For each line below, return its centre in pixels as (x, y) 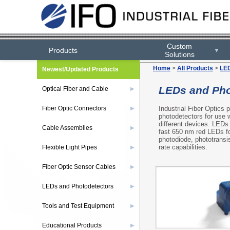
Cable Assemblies (67, 128)
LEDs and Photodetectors (78, 186)
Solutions (179, 54)
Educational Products (72, 225)
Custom (180, 46)
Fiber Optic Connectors (74, 108)
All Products (195, 68)
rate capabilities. (183, 147)
